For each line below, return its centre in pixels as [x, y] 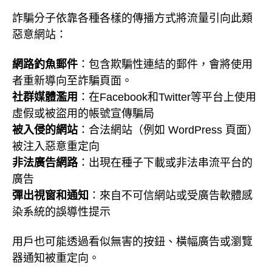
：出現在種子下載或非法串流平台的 [165, 162]
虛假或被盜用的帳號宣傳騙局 [83, 113]
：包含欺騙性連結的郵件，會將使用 [165, 64]
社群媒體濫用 [45, 97]
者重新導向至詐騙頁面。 [72, 80]
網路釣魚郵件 [45, 64]
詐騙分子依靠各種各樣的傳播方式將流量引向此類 [132, 19]
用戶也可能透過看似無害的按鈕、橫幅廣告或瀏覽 [132, 241]
